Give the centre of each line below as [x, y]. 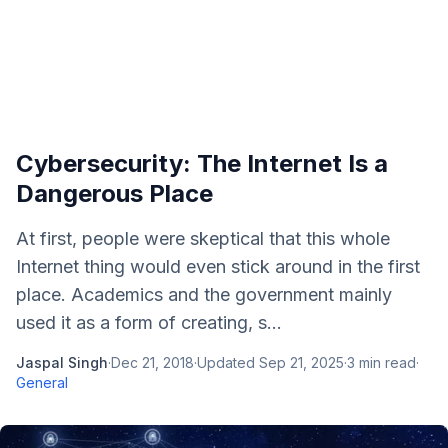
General [42, 382]
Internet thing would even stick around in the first [218, 266]
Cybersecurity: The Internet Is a [202, 163]
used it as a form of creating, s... [149, 322]
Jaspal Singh [62, 362]
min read [385, 362]
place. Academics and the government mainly [204, 294]
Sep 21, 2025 [301, 362]
